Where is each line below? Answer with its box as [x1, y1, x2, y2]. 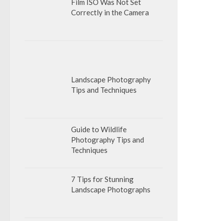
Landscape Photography [71, 75, 151, 84]
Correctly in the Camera [71, 8, 149, 17]
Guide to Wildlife [71, 125, 127, 134]
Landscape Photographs [71, 185, 150, 194]
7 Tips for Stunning [71, 175, 134, 184]
